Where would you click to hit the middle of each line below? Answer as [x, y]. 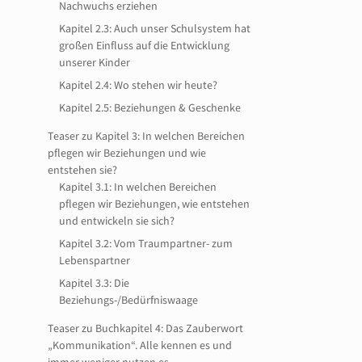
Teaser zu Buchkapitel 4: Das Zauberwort [146, 328]
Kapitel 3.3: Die [95, 283]
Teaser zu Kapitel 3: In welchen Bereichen [147, 136]
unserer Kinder [95, 62]
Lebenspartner [95, 260]
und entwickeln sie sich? [117, 221]
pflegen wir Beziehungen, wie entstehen [155, 204]
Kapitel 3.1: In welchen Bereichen [138, 187]
